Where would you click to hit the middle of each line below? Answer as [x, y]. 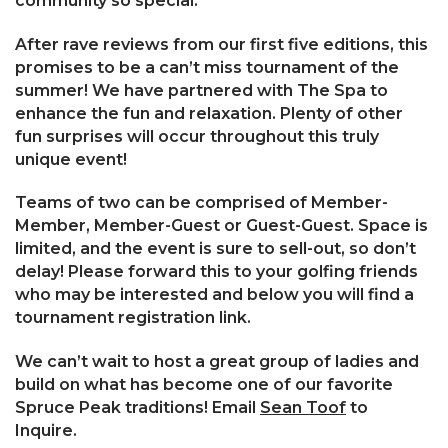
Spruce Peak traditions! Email [137, 408]
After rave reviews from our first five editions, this [221, 44]
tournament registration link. [133, 318]
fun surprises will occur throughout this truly [197, 136]
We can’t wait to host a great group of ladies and [217, 362]
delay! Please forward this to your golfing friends [216, 272]
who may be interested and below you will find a [214, 295]
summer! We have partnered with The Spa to [201, 90]
